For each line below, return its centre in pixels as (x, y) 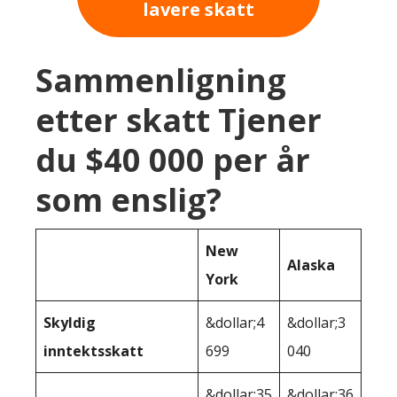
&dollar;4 (235, 323)
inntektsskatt (93, 351)
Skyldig (70, 323)
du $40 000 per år (173, 160)
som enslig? (128, 200)
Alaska (311, 265)
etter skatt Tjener (179, 121)
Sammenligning (161, 81)
